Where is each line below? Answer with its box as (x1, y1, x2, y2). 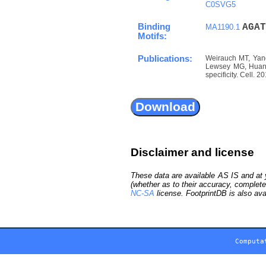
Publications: (138, 53, 192, 64)
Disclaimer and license (131, 145, 254, 159)
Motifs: (138, 31, 167, 41)
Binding (138, 21, 170, 31)
